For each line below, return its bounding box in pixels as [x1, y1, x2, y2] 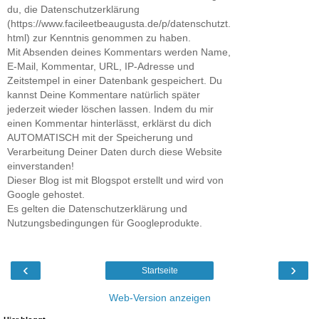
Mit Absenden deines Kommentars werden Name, [7, 46, 231, 58]
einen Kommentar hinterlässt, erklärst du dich [7, 117, 211, 129]
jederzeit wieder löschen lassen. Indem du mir [7, 103, 214, 115]
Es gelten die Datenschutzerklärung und [7, 202, 187, 214]
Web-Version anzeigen [108, 292, 211, 304]
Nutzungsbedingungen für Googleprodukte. [7, 216, 202, 229]
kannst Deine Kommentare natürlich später [7, 88, 200, 100]
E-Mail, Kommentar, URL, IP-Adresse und [7, 60, 194, 72]
